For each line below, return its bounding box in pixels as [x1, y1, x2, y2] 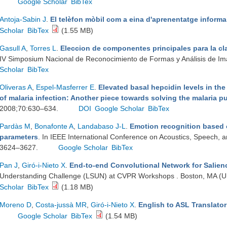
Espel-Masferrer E [36, 83, 94, 91]
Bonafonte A [34, 122, 73, 130]
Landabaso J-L [78, 122, 126, 130]
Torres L [30, 44, 56, 52]
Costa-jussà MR [35, 201, 87, 209]
